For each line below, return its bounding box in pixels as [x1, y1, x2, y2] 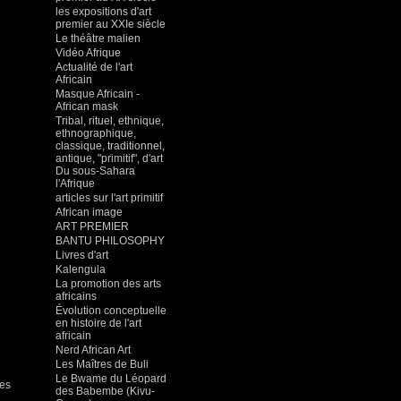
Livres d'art [55, 249, 108, 261]
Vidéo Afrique [55, 47, 121, 59]
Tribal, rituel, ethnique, [55, 115, 164, 127]
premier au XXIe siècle [55, 18, 166, 30]
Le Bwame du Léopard [55, 372, 166, 385]
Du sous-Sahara [55, 165, 135, 177]
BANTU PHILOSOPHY [55, 235, 165, 247]
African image [55, 206, 123, 218]
